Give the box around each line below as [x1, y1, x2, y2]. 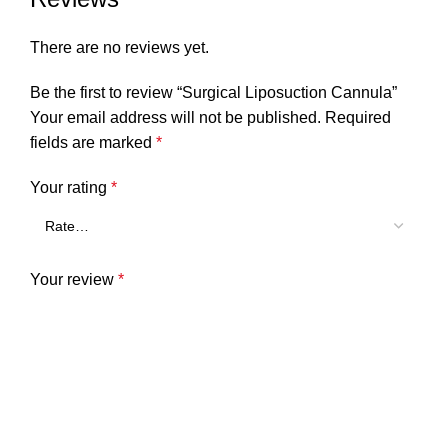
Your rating [30, 178, 111, 196]
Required [325, 108, 391, 126]
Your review [30, 270, 118, 288]
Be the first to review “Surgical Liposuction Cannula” [30, 83, 397, 101]
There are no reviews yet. [30, 38, 209, 56]
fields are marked [30, 133, 156, 151]
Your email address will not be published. [30, 108, 321, 126]
